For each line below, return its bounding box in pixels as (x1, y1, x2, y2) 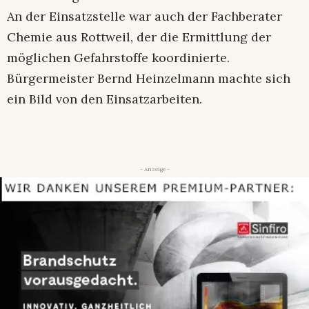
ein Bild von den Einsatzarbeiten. (7, 90, 202, 107)
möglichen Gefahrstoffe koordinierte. (7, 49, 230, 66)
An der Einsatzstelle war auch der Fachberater (7, 8, 282, 24)
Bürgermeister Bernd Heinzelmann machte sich (7, 70, 290, 86)
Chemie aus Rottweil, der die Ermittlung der (7, 28, 271, 45)
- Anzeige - (139, 165, 170, 172)
